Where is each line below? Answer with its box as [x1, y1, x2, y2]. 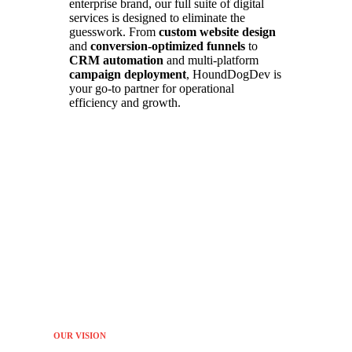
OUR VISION [53, 331, 106, 341]
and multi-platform [163, 53, 258, 68]
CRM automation [69, 53, 163, 68]
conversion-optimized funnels [90, 39, 245, 53]
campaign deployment [69, 68, 186, 82]
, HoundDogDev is [186, 68, 281, 82]
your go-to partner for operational [69, 82, 234, 96]
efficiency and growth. [69, 96, 181, 110]
